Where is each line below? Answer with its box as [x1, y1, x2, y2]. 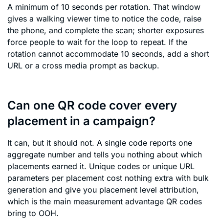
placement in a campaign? [7, 114, 155, 129]
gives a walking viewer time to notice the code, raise [7, 13, 201, 23]
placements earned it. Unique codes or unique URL [7, 161, 195, 172]
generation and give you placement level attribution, [7, 185, 199, 195]
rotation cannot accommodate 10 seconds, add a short [7, 48, 209, 59]
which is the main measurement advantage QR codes [7, 197, 202, 207]
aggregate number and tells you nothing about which [7, 150, 202, 160]
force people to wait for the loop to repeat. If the [7, 37, 187, 47]
